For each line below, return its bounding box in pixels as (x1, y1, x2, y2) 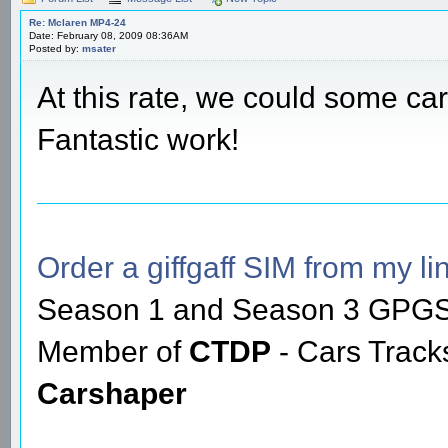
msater (82, 42, 116, 54)
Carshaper (37, 376, 187, 410)
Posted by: (29, 42, 82, 54)
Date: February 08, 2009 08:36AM (29, 29, 188, 41)
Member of (37, 334, 189, 368)
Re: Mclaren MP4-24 (29, 16, 126, 28)
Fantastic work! (37, 122, 239, 156)
